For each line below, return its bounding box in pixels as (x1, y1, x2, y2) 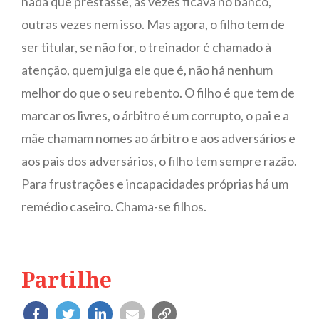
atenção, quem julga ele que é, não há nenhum (21, 62, 273, 78)
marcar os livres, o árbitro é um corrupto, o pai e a (21, 108, 289, 123)
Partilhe (21, 265, 112, 294)
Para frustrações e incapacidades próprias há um (21, 176, 288, 192)
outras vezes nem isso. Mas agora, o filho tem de (21, 16, 285, 32)
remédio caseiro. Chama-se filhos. (21, 199, 209, 214)
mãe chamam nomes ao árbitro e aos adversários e (21, 130, 296, 146)
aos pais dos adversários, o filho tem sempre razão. (21, 153, 297, 169)
